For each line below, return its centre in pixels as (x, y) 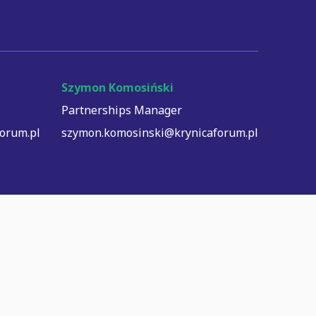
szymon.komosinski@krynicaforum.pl (160, 133)
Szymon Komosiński (117, 87)
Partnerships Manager (122, 110)
